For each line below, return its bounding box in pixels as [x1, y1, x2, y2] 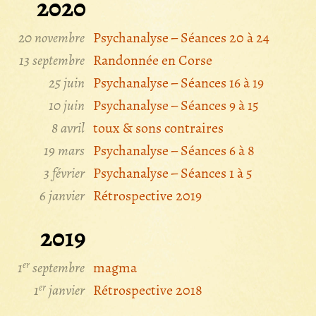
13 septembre [19, 51, 85, 70]
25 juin [49, 73, 85, 92]
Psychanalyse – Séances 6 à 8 [93, 141, 255, 160]
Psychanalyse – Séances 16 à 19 [93, 73, 264, 92]
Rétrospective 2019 [93, 186, 202, 205]
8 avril [51, 119, 85, 138]
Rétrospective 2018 [93, 281, 202, 300]
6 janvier [39, 186, 85, 205]
